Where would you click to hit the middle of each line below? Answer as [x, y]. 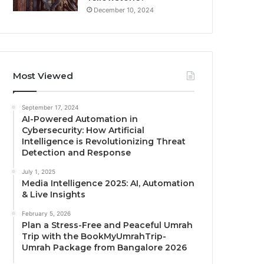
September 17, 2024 [50, 108]
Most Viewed [43, 76]
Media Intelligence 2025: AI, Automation [108, 184]
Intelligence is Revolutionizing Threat [104, 142]
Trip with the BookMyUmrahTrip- [94, 237]
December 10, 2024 [124, 10]
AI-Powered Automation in [80, 119]
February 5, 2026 [47, 214]
